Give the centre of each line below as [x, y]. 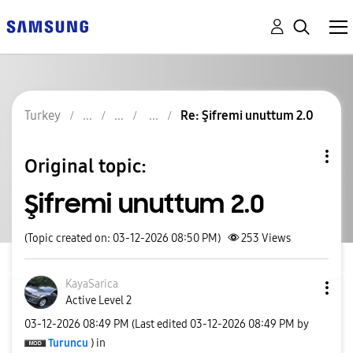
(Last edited [161, 324]
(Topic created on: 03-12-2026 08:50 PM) [123, 238]
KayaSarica [92, 284]
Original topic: [85, 166]
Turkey [43, 115]
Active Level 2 [98, 301]
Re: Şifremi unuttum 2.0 [247, 115]
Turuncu [68, 343]
